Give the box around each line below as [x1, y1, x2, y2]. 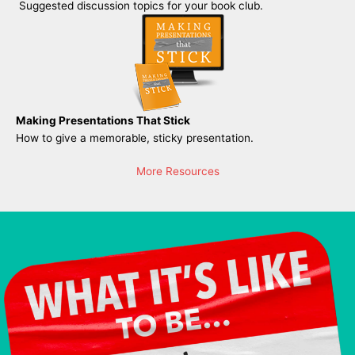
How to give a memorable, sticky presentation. [16, 131, 254, 144]
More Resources [136, 164, 219, 177]
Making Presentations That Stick [16, 113, 190, 127]
